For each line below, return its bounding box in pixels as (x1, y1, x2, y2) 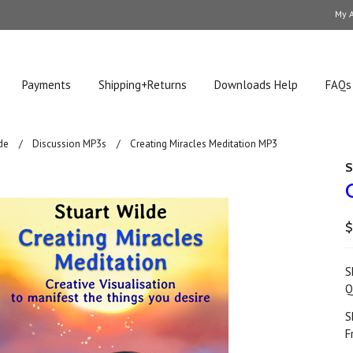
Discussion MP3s (32, 137, 107, 150)
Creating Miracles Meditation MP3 (130, 137, 278, 150)
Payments (22, 77, 72, 92)
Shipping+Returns (98, 77, 188, 92)
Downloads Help (214, 77, 299, 92)
